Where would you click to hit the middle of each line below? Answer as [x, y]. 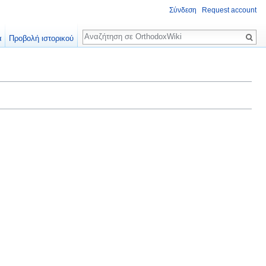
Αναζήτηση [113, 31]
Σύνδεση [183, 10]
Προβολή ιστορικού [42, 38]
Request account [229, 10]
